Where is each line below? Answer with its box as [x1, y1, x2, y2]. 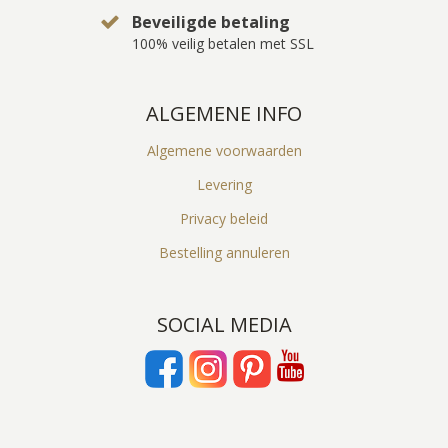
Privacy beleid [180, 208, 268, 228]
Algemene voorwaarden [146, 140, 302, 160]
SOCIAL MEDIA [156, 310, 292, 338]
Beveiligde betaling [131, 10, 290, 33]
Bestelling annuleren [158, 242, 290, 262]
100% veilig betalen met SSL [131, 33, 314, 53]
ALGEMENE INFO [146, 99, 302, 127]
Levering [196, 174, 252, 194]
